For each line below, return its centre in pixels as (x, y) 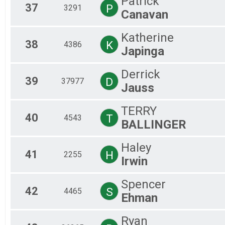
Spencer (143, 184)
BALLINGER (154, 124)
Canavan (145, 14)
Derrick (141, 74)
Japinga (143, 51)
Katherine (147, 37)
